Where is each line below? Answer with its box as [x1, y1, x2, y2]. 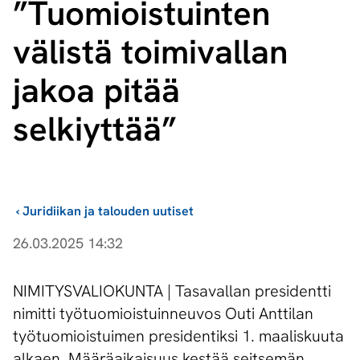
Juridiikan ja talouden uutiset [22, 202, 194, 220]
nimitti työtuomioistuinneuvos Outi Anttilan [13, 303, 313, 325]
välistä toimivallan [13, 30, 288, 75]
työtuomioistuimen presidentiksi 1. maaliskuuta [13, 325, 344, 347]
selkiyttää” [13, 107, 177, 152]
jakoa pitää [13, 68, 180, 113]
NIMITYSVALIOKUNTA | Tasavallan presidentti [13, 280, 331, 302]
